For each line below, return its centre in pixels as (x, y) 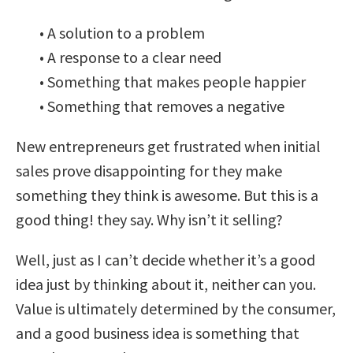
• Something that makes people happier (173, 82)
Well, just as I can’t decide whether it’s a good (165, 260)
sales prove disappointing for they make (149, 171)
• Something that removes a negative (162, 106)
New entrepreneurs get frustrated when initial (168, 147)
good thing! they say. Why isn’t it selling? (149, 220)
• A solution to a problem (122, 33)
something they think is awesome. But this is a (167, 195)
